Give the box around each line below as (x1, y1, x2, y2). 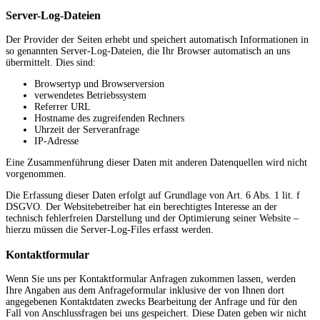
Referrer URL (34, 101, 91, 113)
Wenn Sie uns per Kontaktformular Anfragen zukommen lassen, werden (6, 274, 296, 285)
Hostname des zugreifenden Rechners (34, 113, 184, 124)
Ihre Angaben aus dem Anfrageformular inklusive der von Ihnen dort (6, 285, 284, 296)
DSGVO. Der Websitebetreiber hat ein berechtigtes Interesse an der (6, 201, 277, 213)
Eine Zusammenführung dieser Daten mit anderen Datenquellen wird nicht (6, 157, 307, 169)
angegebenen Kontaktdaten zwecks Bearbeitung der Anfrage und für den (6, 296, 297, 308)
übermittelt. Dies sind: (6, 57, 96, 69)
